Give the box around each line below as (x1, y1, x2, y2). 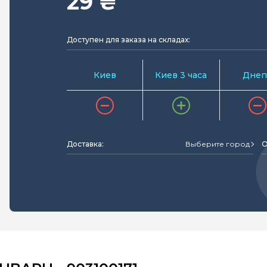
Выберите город (185, 139, 250, 148)
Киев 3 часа (155, 69, 207, 80)
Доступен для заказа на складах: (67, 35, 190, 44)
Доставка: (67, 139, 104, 148)
